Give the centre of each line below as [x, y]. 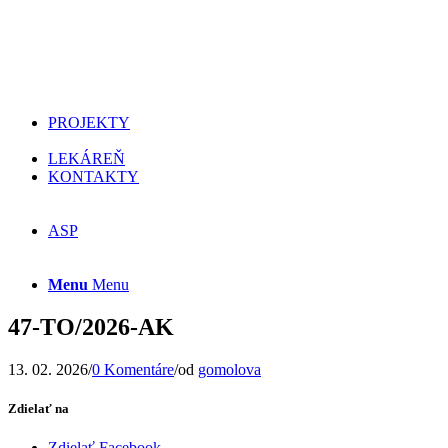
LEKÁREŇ [86, 158]
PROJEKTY [89, 122]
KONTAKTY [93, 176]
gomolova [229, 369]
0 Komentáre [133, 369]
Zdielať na [38, 408]
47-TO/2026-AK [91, 326]
